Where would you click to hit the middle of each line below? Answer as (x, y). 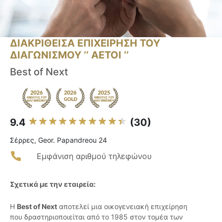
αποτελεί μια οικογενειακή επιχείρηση (122, 207)
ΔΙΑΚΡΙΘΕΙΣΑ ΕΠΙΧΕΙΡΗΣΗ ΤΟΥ (85, 43)
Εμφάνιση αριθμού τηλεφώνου (94, 156)
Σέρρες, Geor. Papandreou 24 (58, 140)
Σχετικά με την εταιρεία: (53, 184)
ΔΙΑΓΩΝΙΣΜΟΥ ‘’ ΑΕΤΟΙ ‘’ (69, 55)
